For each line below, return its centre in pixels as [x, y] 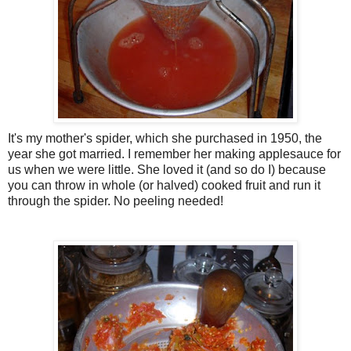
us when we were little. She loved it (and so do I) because [167, 169]
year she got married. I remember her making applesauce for [174, 154]
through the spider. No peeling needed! [116, 201]
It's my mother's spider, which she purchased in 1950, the [165, 138]
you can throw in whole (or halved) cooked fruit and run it [164, 185]
